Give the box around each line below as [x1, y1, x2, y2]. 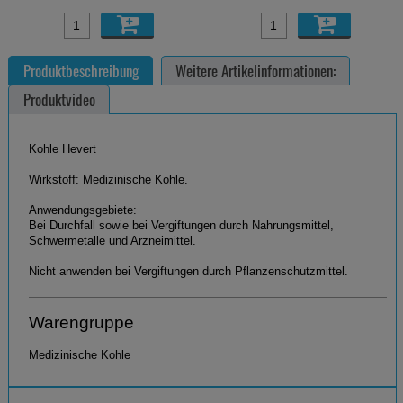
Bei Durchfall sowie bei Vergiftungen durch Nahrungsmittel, [28, 219, 334, 233]
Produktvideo [22, 88, 95, 112]
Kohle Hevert [28, 143, 96, 157]
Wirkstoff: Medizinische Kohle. [28, 174, 188, 187]
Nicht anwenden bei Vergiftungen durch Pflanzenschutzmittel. [28, 265, 348, 279]
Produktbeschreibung [22, 59, 139, 83]
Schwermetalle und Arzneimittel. [28, 235, 196, 248]
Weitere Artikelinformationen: [175, 59, 336, 83]
